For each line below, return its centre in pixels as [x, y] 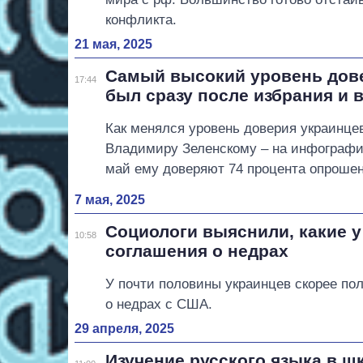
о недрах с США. [159, 304]
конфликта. [141, 20]
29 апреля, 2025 [124, 328]
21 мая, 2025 [113, 45]
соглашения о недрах [197, 250]
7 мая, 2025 [110, 199]
